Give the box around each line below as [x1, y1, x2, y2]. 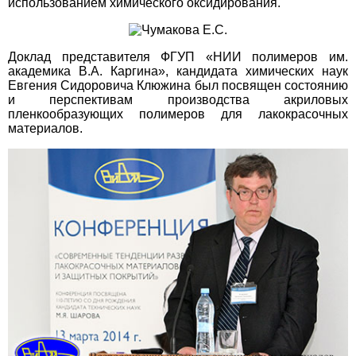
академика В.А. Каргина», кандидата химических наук [8, 64, 348, 79]
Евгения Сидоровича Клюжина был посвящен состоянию [8, 79, 348, 93]
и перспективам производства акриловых [8, 93, 348, 107]
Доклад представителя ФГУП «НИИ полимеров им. [8, 50, 348, 64]
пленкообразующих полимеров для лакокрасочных [8, 107, 348, 122]
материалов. [8, 122, 83, 136]
